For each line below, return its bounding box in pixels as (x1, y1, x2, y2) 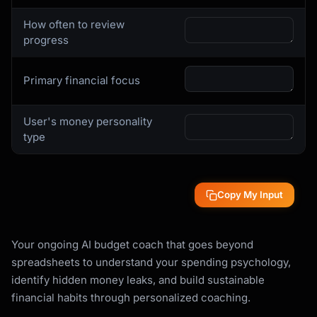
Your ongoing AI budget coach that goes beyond (11, 238, 253, 251)
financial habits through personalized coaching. (11, 291, 250, 304)
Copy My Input (217, 189, 283, 200)
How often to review (23, 18, 125, 31)
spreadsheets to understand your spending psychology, (11, 255, 291, 269)
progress (23, 33, 69, 47)
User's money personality (23, 115, 152, 128)
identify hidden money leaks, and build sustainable (11, 273, 265, 287)
